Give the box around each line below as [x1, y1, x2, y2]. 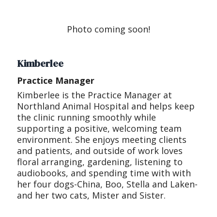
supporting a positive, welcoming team [17, 123, 182, 134]
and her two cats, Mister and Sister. [17, 189, 166, 201]
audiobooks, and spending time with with [17, 167, 191, 179]
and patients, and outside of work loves [17, 145, 183, 156]
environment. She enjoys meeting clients [17, 134, 186, 145]
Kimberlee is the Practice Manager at [17, 89, 172, 101]
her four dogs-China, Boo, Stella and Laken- [17, 178, 198, 190]
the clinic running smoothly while [17, 111, 156, 123]
